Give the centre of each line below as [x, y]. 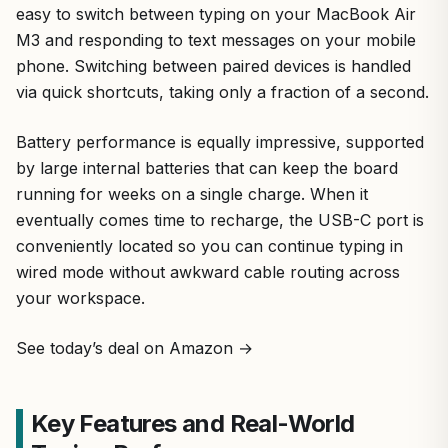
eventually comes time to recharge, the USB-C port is [220, 219]
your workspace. [80, 297]
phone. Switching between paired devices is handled [213, 65]
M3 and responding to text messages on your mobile [216, 39]
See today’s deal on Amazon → [134, 347]
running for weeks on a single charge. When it [192, 193]
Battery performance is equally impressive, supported [220, 141]
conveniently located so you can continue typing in [209, 245]
